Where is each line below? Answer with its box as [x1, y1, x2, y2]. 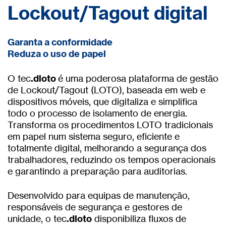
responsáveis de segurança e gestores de [8, 201, 182, 213]
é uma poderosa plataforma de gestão [58, 72, 218, 84]
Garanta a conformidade [8, 36, 112, 48]
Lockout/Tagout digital [8, 1, 208, 24]
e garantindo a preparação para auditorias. [8, 165, 187, 177]
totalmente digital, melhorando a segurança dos [8, 142, 206, 153]
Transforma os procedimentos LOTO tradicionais [8, 119, 213, 130]
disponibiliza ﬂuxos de [92, 213, 186, 224]
